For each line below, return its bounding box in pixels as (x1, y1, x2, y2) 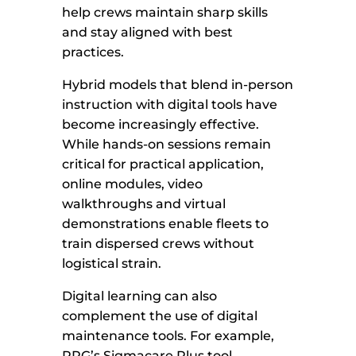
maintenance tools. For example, (62, 328, 275, 344)
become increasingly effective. (62, 117, 260, 133)
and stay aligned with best (62, 25, 234, 41)
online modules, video (62, 176, 203, 192)
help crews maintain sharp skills (62, 5, 269, 21)
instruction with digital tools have (62, 97, 278, 113)
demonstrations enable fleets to (62, 216, 269, 232)
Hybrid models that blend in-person (62, 77, 294, 93)
